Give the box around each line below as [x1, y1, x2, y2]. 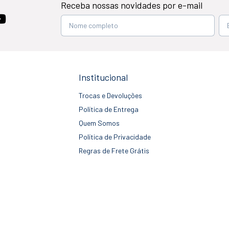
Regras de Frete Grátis [78, 146, 149, 155]
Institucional [78, 71, 128, 83]
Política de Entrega [78, 104, 139, 113]
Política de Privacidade [78, 132, 151, 141]
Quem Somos [78, 118, 120, 127]
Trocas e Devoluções [78, 90, 142, 100]
